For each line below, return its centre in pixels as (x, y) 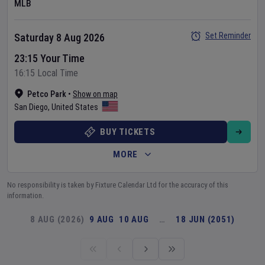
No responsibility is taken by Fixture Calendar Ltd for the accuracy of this (118, 185)
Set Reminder (228, 35)
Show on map (95, 94)
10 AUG (134, 219)
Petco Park (47, 94)
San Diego (31, 107)
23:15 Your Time (49, 58)
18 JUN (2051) (205, 219)
